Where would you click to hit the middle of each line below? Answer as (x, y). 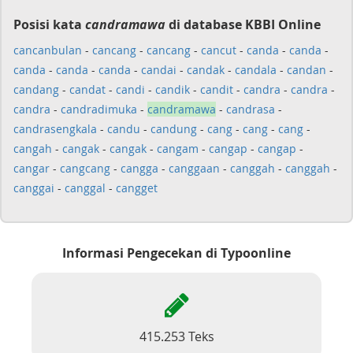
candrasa (251, 109)
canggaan (194, 168)
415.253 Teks (176, 336)
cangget (137, 188)
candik (173, 89)
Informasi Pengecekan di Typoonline (176, 253)
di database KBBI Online (243, 24)
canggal (85, 188)
